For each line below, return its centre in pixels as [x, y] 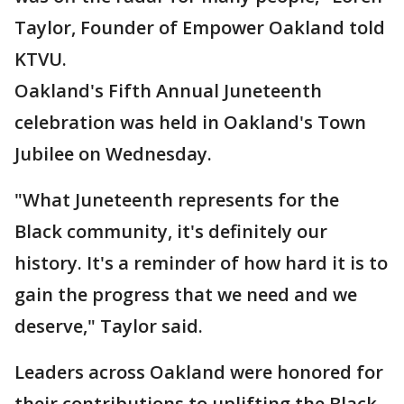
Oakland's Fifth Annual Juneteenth [168, 91]
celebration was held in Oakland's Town [190, 122]
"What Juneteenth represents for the [177, 200]
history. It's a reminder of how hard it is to [201, 263]
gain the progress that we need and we [186, 294]
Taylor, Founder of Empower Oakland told [200, 28]
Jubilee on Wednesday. [113, 154]
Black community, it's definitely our [171, 231]
